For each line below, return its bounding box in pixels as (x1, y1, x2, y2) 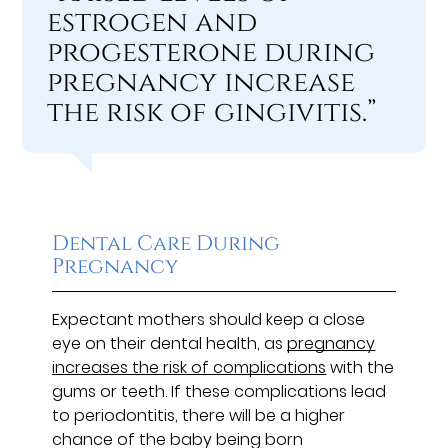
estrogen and (47, 3, 258, 41)
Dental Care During (52, 229, 281, 258)
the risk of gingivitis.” (47, 93, 378, 131)
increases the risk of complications (52, 355, 327, 379)
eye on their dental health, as (52, 331, 288, 355)
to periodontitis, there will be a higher (52, 403, 346, 427)
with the (326, 355, 395, 379)
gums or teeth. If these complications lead (52, 379, 387, 403)
